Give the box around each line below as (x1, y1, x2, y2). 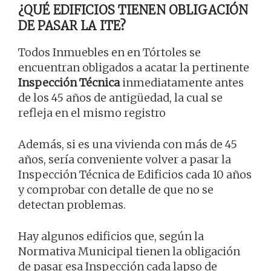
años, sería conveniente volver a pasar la (18, 152, 231, 167)
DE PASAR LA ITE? (18, 18, 126, 34)
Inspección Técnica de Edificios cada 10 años (18, 168, 252, 182)
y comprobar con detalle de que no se (18, 183, 214, 197)
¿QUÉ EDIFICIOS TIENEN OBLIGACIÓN (18, 2, 249, 18)
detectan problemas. (18, 198, 126, 212)
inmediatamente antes (120, 76, 244, 90)
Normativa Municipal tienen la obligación (18, 244, 240, 259)
